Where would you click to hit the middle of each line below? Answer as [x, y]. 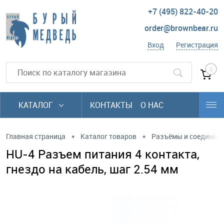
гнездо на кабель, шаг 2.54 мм [92, 169]
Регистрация [197, 45]
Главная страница [36, 136]
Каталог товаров [108, 136]
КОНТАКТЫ [111, 105]
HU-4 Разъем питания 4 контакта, [103, 154]
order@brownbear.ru [181, 28]
